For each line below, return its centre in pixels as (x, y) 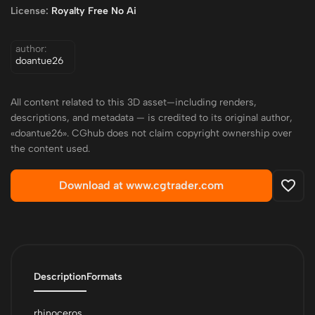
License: (30, 11)
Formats (104, 277)
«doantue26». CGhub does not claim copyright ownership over (151, 133)
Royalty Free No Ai (92, 11)
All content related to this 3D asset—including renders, (134, 102)
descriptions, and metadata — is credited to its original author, (152, 118)
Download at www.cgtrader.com (141, 185)
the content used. (50, 149)
